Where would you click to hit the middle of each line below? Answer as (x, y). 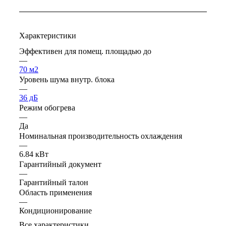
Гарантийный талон (54, 183)
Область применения (55, 193)
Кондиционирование (55, 211)
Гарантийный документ (60, 164)
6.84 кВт (34, 154)
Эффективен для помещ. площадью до (85, 51)
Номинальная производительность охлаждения (101, 136)
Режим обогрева (47, 108)
